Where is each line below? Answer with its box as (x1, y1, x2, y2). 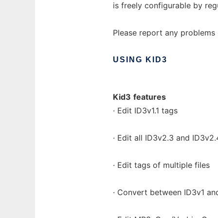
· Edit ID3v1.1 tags (113, 106, 178, 115)
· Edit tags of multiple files (113, 160, 210, 170)
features (133, 92, 166, 102)
